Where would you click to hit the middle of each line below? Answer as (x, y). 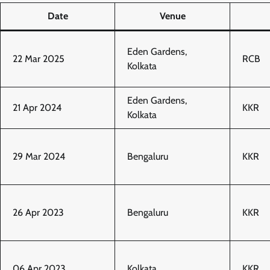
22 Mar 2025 (39, 58)
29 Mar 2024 (39, 156)
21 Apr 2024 (37, 107)
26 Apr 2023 (38, 212)
